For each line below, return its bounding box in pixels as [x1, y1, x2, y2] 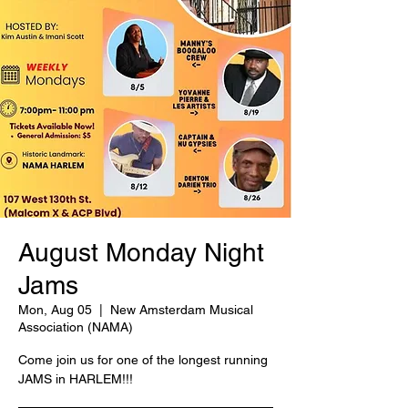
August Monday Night [18, 238, 264, 267]
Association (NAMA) [18, 320, 133, 334]
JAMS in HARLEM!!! [18, 372, 133, 386]
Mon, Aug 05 [18, 302, 92, 317]
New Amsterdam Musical [110, 302, 253, 317]
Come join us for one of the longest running [18, 352, 268, 367]
